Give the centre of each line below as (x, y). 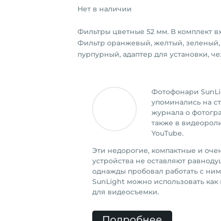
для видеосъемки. (126, 192)
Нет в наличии (104, 9)
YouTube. (167, 133)
